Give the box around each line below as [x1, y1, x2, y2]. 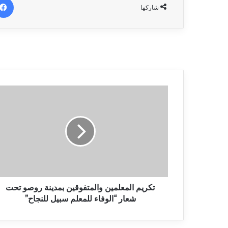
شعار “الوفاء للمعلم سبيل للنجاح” [24, 194, 136, 204]
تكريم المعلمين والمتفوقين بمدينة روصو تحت [6, 183, 155, 193]
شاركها [140, 4, 159, 12]
